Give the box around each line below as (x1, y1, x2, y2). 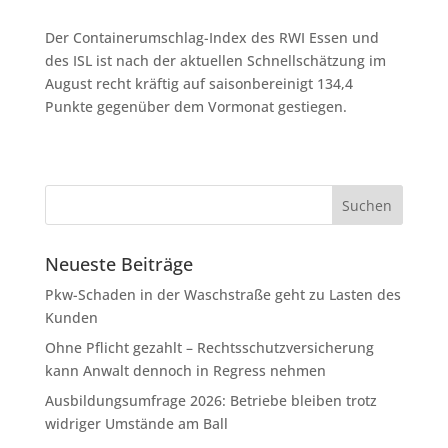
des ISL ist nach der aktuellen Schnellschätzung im (44, 51, 386, 70)
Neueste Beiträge (44, 252, 193, 276)
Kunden (44, 308, 98, 327)
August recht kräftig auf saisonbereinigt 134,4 (44, 74, 353, 93)
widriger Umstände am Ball (44, 414, 228, 433)
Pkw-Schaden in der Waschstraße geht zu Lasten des (44, 285, 401, 304)
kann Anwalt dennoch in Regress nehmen (44, 361, 326, 380)
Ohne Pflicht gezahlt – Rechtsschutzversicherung (44, 338, 374, 357)
